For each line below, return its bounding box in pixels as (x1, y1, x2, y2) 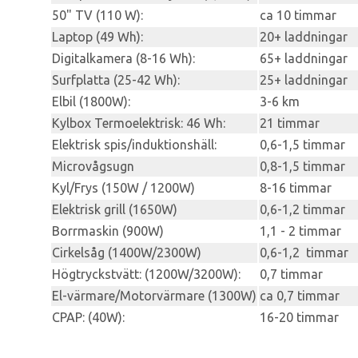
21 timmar (260, 115, 320, 130)
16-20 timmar (260, 309, 339, 324)
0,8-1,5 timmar (260, 158, 345, 173)
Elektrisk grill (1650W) (52, 201, 177, 217)
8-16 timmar (260, 180, 332, 195)
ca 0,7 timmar (260, 288, 340, 303)
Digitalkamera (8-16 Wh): (52, 50, 195, 66)
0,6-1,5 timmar (260, 137, 345, 152)
